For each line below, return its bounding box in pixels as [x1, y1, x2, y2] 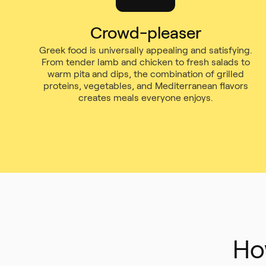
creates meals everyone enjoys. [78, 93, 213, 103]
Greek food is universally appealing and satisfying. [39, 45, 252, 55]
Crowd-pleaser [90, 24, 201, 42]
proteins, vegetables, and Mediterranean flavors [43, 81, 248, 91]
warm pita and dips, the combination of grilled [47, 69, 244, 79]
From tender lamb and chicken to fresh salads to [41, 57, 250, 67]
